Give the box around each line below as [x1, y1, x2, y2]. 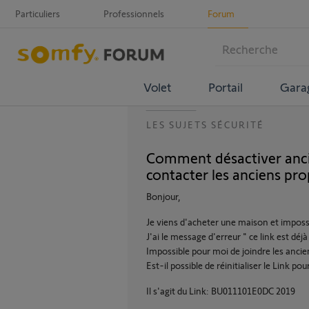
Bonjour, [146, 190, 181, 202]
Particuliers [15, 8, 60, 19]
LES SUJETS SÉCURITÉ [146, 119, 264, 130]
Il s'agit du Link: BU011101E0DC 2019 [146, 285, 295, 297]
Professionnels [103, 8, 164, 19]
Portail [208, 79, 243, 94]
